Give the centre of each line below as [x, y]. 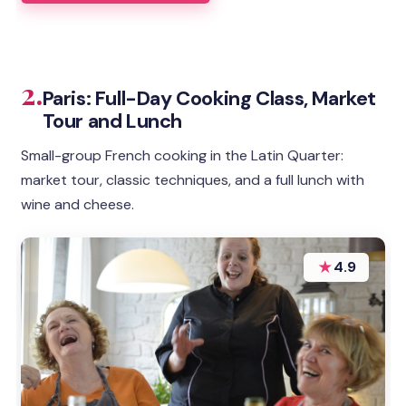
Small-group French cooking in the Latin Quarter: [183, 156]
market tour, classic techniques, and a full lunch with [193, 180]
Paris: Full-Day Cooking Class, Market [209, 99]
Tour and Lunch [112, 121]
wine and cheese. [78, 205]
